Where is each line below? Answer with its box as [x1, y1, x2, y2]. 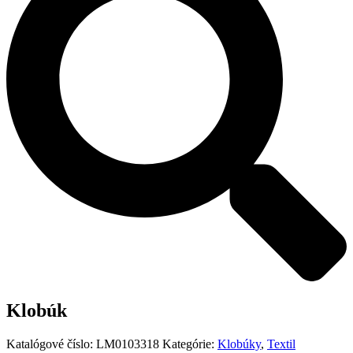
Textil [267, 337, 295, 351]
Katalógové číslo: [6, 337, 96, 351]
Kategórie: [162, 337, 217, 351]
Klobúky [217, 337, 261, 351]
